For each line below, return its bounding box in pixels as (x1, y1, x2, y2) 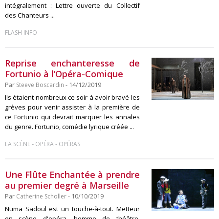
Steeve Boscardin (16, 81, 64, 89)
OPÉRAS (59, 140, 80, 148)
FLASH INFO (5, 28, 37, 37)
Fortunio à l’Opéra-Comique (5, 68, 123, 80)
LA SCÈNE (5, 140, 30, 148)
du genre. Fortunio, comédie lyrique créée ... (5, 122, 134, 131)
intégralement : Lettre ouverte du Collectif (5, 1, 140, 10)
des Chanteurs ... (5, 11, 55, 20)
